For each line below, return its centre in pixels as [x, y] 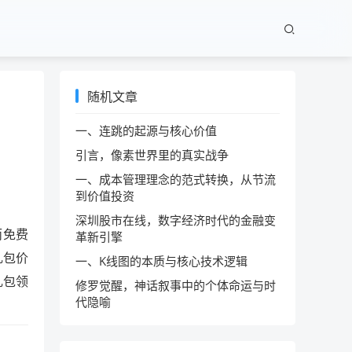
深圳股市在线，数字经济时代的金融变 [176, 220]
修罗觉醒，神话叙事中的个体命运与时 [176, 285]
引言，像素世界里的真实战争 [152, 155]
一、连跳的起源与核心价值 [146, 130]
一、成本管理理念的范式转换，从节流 [176, 179]
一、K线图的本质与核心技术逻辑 [161, 261]
